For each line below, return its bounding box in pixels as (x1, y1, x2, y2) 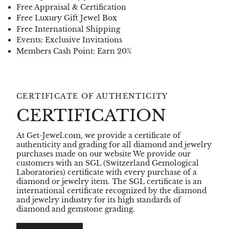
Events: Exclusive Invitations (16, 35, 122, 45)
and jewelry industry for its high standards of (16, 195, 181, 204)
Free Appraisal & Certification (16, 2, 126, 12)
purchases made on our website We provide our (16, 149, 191, 158)
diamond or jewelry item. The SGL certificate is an (16, 176, 202, 186)
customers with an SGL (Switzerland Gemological (16, 158, 199, 168)
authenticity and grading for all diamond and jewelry (16, 140, 212, 149)
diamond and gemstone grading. (16, 204, 135, 214)
